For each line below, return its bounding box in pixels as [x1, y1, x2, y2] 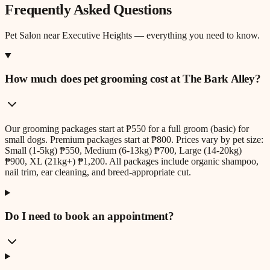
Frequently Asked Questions [5, 1, 172, 17]
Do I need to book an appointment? [5, 209, 174, 222]
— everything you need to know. [132, 30, 260, 40]
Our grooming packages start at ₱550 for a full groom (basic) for [5, 124, 249, 134]
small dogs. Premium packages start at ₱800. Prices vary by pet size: [5, 134, 263, 145]
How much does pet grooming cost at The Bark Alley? [5, 72, 261, 86]
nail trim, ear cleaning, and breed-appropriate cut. [5, 167, 191, 178]
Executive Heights [62, 30, 132, 40]
